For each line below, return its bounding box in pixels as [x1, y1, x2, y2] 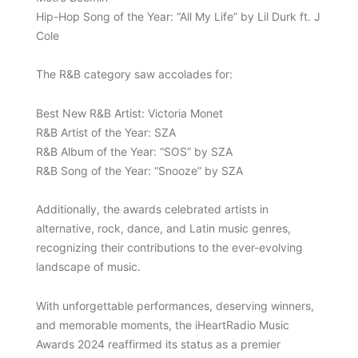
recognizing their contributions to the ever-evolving [35, 241, 303, 255]
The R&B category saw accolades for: [35, 67, 233, 82]
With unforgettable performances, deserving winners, [35, 298, 314, 312]
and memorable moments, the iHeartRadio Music [35, 317, 289, 332]
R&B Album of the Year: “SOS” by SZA [35, 144, 233, 158]
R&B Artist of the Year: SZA [35, 125, 176, 139]
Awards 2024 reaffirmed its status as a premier [35, 336, 280, 351]
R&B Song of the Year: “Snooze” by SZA [35, 163, 243, 177]
